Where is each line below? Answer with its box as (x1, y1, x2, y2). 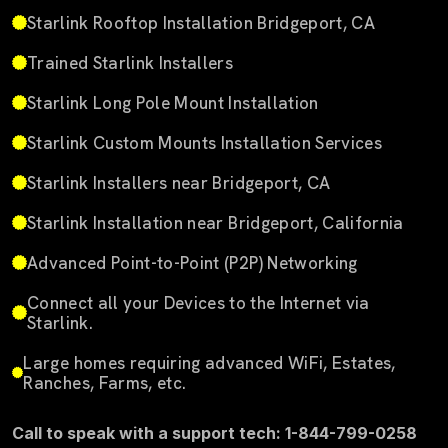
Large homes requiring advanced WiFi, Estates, (23, 351, 396, 374)
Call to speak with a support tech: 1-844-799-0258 (12, 422, 417, 443)
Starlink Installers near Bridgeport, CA (27, 171, 331, 194)
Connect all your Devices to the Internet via (26, 291, 370, 314)
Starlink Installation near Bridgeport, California (27, 211, 404, 234)
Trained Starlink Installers (27, 51, 234, 74)
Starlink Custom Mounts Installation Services (27, 131, 382, 154)
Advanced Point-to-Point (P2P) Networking (27, 251, 358, 274)
